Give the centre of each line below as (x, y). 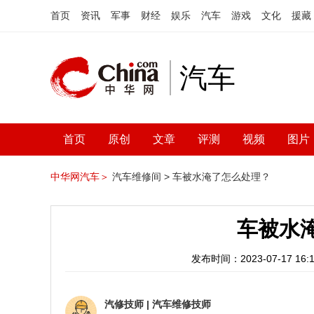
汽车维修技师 (182, 304)
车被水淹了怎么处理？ (221, 177)
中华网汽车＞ (80, 177)
